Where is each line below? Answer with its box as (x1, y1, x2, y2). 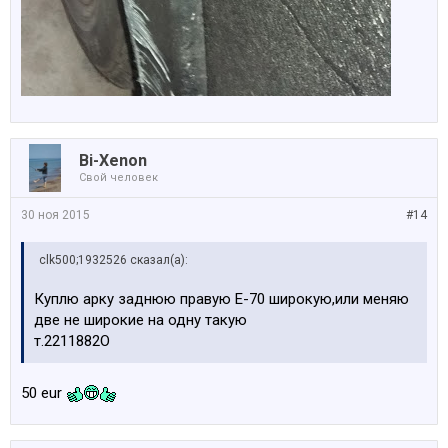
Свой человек (79, 171, 158, 184)
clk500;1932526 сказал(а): (39, 253, 188, 267)
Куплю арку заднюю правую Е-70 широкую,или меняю (34, 290, 409, 308)
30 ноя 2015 (21, 208, 90, 222)
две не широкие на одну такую (34, 311, 247, 329)
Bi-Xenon (79, 151, 147, 170)
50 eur (21, 384, 66, 402)
